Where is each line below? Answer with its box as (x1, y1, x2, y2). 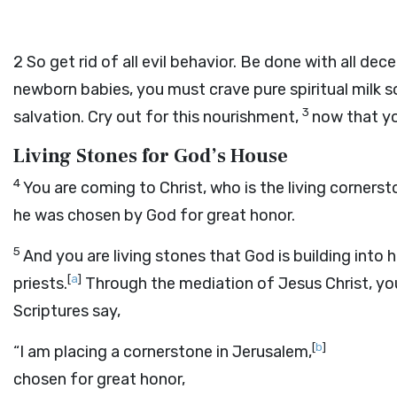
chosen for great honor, (13, 370, 185, 389)
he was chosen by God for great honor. (13, 206, 295, 225)
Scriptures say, (13, 301, 121, 321)
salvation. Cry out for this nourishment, (13, 107, 299, 127)
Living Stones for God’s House (13, 144, 288, 168)
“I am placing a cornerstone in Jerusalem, (13, 342, 312, 362)
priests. (13, 274, 67, 293)
